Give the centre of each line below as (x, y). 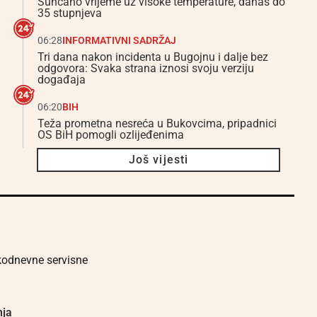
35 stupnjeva (70, 13)
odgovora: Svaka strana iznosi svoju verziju (146, 68)
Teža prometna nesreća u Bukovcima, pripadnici (157, 123)
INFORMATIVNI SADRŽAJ (119, 40)
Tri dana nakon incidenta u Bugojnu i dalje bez (153, 57)
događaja (62, 80)
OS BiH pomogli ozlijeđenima (111, 135)
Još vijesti (158, 160)
